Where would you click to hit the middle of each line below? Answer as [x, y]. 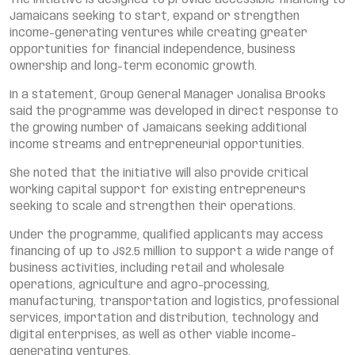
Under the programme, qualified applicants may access [166, 235]
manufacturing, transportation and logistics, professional [174, 302]
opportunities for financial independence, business [153, 50]
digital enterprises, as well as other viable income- [153, 335]
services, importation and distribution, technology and [164, 319]
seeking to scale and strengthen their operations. [153, 207]
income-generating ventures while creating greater [158, 33]
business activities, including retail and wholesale [147, 269]
